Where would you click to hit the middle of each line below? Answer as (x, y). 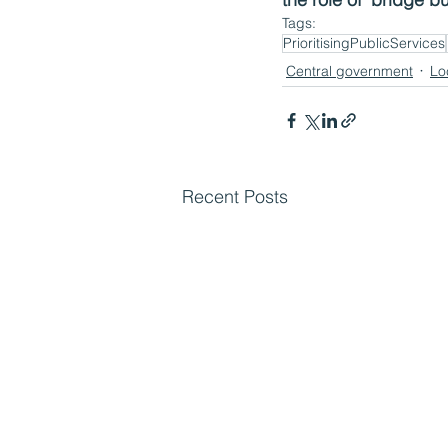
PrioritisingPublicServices (364, 43)
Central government (349, 70)
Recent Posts (235, 196)
